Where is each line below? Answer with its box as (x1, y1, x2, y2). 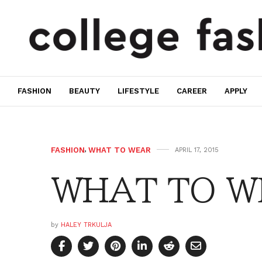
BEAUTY (69, 87, 100, 96)
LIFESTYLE (118, 87, 159, 96)
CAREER (177, 87, 207, 96)
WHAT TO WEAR (88, 145, 151, 154)
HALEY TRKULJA (61, 220, 112, 229)
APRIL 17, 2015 (175, 146, 219, 154)
